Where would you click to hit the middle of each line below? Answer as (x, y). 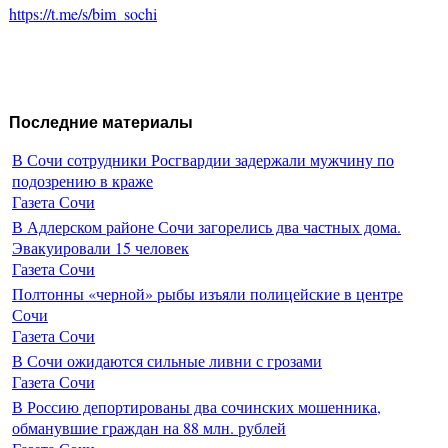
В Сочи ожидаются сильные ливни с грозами (167, 360)
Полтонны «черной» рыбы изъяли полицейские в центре (207, 293)
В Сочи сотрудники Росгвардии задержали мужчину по (203, 159)
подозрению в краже (82, 180)
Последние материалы (101, 123)
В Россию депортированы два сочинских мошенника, (196, 406)
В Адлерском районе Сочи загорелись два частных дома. (206, 226)
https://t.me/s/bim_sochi (83, 14)
